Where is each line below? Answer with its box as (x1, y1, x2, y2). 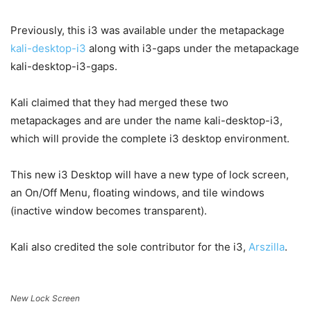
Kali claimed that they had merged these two (10, 95, 228, 109)
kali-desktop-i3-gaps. (10, 59, 117, 73)
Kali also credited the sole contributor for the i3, (10, 239, 249, 253)
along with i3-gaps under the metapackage (86, 41, 299, 55)
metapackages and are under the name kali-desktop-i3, (10, 113, 283, 127)
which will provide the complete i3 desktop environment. (10, 131, 289, 145)
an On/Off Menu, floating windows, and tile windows (10, 185, 264, 199)
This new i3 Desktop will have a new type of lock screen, (10, 167, 289, 181)
